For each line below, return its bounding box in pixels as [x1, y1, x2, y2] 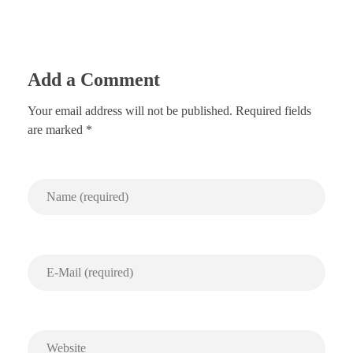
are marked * [28, 123, 92, 137]
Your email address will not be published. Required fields [28, 104, 311, 118]
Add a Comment [28, 69, 160, 91]
